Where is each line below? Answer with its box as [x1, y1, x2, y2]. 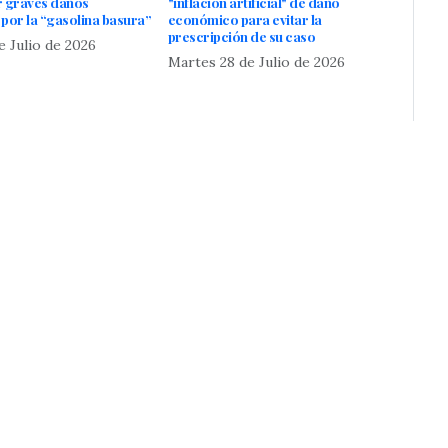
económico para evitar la [167, 9, 322, 28]
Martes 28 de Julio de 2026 [167, 52, 345, 71]
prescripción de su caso [167, 26, 316, 45]
